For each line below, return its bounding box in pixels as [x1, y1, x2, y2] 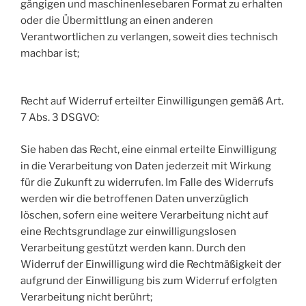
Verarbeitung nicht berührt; [20, 290, 152, 303]
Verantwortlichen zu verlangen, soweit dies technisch [20, 30, 278, 43]
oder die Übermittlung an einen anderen [20, 14, 213, 27]
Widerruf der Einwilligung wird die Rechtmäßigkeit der [20, 258, 281, 270]
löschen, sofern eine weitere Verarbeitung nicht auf [20, 208, 268, 221]
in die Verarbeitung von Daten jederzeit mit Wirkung [20, 159, 271, 172]
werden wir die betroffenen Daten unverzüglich [20, 192, 249, 205]
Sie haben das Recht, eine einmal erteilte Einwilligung [20, 143, 277, 156]
